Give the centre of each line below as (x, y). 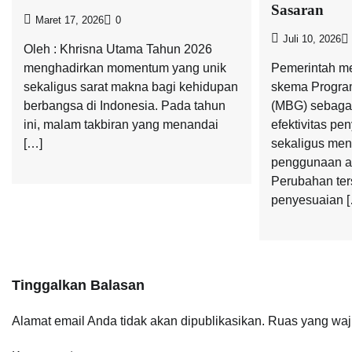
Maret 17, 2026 (70, 20)
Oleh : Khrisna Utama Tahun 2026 (118, 49)
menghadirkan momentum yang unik (125, 68)
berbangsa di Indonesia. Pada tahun (125, 105)
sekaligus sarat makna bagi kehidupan (131, 86)
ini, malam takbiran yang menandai (121, 124)
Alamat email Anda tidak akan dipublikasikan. (138, 321)
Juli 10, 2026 (312, 39)
